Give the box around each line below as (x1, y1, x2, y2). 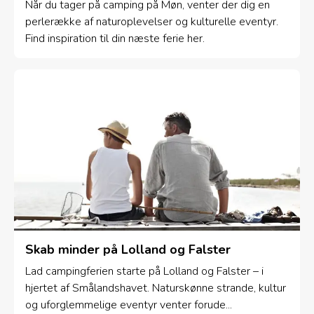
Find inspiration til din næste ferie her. (25, 31, 205, 47)
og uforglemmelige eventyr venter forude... (25, 296, 232, 313)
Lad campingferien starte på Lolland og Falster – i (25, 263, 264, 279)
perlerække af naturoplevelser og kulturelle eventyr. (25, 14, 278, 30)
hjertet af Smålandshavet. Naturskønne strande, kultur (25, 280, 286, 296)
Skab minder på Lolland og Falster (25, 240, 231, 258)
